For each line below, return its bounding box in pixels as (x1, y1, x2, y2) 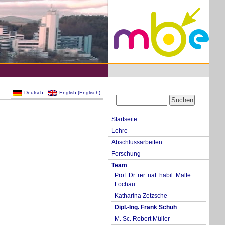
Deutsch (24, 89, 43, 95)
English (59, 89, 76, 95)
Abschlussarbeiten (111, 139, 162, 145)
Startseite (111, 116, 137, 122)
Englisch (79, 89, 99, 95)
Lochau (115, 181, 135, 187)
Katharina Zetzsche (115, 192, 167, 199)
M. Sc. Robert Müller (115, 215, 170, 222)
